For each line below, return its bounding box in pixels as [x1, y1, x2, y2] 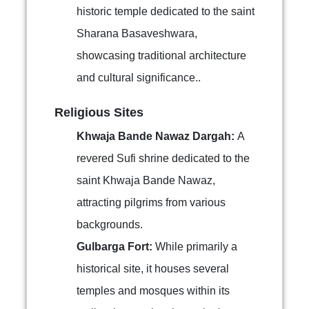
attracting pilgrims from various [77, 197, 226, 208]
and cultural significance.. [77, 72, 201, 83]
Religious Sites [54, 106, 143, 119]
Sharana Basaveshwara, [77, 28, 197, 39]
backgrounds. [77, 219, 143, 230]
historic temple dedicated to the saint [77, 6, 255, 17]
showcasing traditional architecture [77, 50, 246, 61]
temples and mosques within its [77, 285, 230, 297]
